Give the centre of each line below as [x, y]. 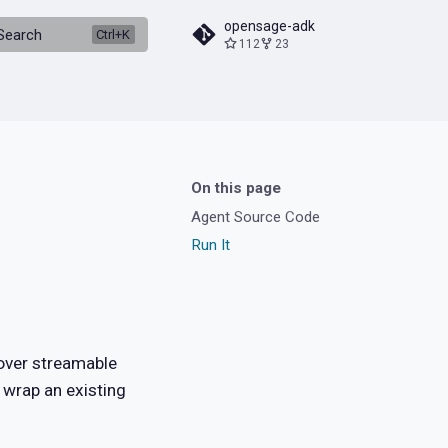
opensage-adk [269, 26]
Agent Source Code [255, 216]
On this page [235, 188]
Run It [210, 245]
